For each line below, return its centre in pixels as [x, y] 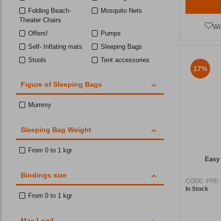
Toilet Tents [45, 73]
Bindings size [44, 175]
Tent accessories [125, 60]
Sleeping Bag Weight [56, 129]
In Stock [197, 189]
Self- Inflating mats [55, 46]
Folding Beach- [50, 10]
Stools [37, 60]
